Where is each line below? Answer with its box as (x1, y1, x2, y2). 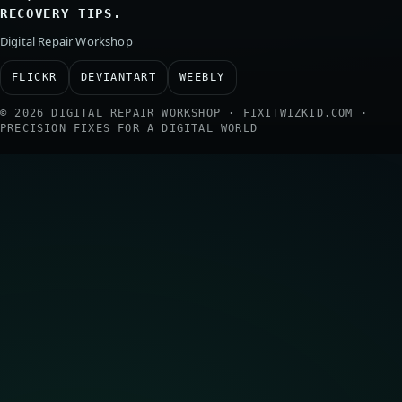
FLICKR (12, 70, 57, 83)
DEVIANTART (80, 70, 157, 83)
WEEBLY (179, 70, 225, 83)
